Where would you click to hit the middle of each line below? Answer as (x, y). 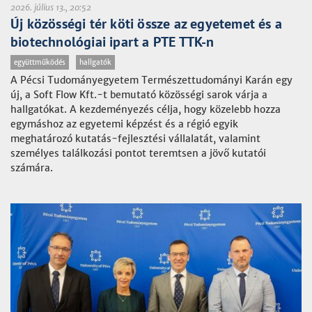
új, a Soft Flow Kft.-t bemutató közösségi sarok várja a (139, 95)
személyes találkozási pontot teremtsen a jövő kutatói (138, 153)
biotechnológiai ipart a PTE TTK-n (112, 42)
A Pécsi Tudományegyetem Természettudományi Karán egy (151, 80)
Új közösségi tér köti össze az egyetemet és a (147, 24)
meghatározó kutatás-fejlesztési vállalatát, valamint (135, 139)
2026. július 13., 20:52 (51, 7)
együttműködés (40, 62)
